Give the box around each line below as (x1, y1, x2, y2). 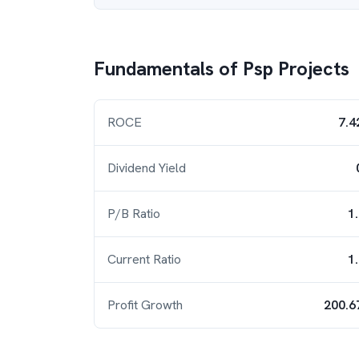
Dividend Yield (107, 159, 186, 176)
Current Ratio (107, 251, 181, 268)
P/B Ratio (107, 205, 160, 222)
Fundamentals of (94, 56, 243, 81)
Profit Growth (107, 296, 183, 313)
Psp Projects (243, 56, 349, 81)
